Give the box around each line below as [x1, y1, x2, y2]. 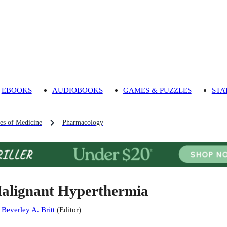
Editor [59, 205, 79, 214]
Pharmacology [62, 119, 103, 127]
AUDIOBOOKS [52, 86, 103, 95]
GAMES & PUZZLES [123, 86, 192, 95]
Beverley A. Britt [1, 205, 55, 214]
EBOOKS [1, 86, 32, 95]
